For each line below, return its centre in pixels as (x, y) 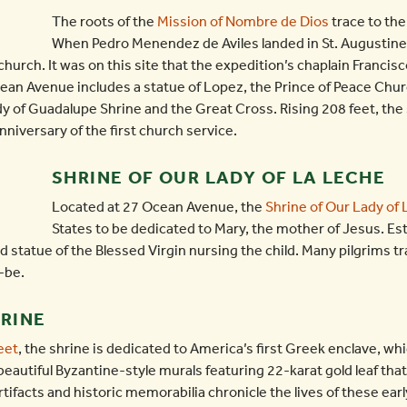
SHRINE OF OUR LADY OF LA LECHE (218, 177)
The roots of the (104, 21)
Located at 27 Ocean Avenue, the (159, 207)
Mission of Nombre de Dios (243, 21)
